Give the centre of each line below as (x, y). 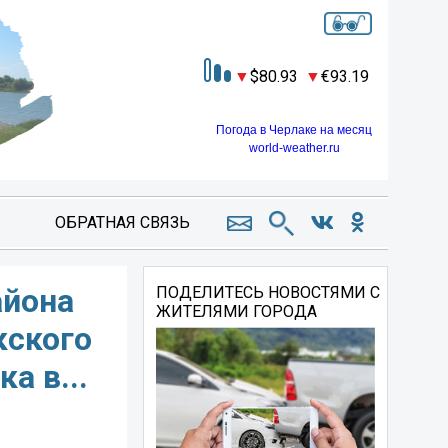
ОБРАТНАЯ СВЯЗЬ (122, 222)
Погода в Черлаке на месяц (294, 129)
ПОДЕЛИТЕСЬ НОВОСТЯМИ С (268, 292)
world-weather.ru (294, 147)
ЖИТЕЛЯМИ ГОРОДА (237, 311)
